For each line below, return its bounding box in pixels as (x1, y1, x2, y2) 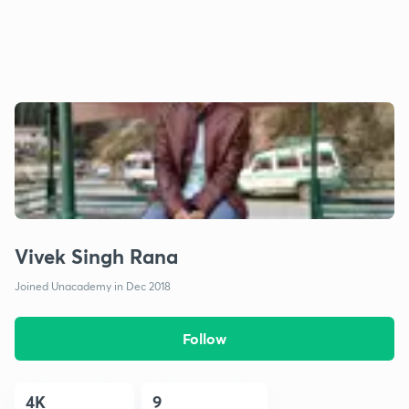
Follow (182, 328, 226, 348)
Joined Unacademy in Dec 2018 (15, 278, 171, 293)
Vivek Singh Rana (15, 242, 178, 269)
